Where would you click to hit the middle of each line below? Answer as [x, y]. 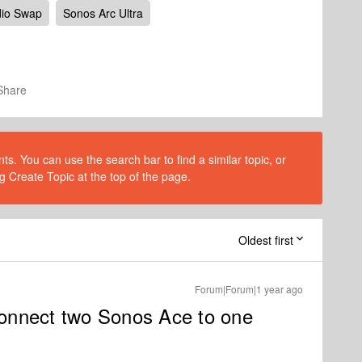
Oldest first [266, 240]
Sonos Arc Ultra [103, 13]
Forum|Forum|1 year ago [249, 289]
